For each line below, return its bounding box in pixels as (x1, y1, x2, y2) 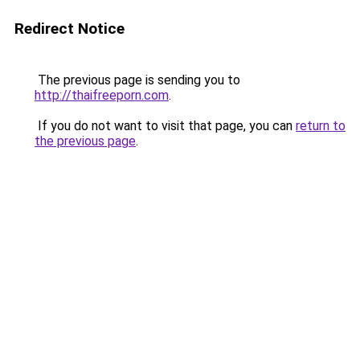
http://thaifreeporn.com (35, 88, 169, 103)
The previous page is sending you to (35, 72, 240, 88)
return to (296, 118, 346, 133)
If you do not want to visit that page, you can (35, 118, 296, 133)
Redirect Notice (14, 19, 125, 38)
